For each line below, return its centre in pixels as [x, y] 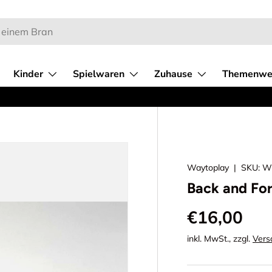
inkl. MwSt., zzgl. [220, 239]
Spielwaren [99, 74]
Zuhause [173, 74]
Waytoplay [208, 168]
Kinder [28, 74]
